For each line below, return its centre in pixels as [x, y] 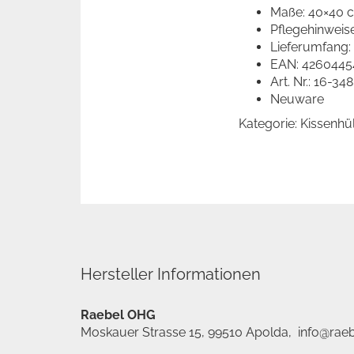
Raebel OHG [118, 315]
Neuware [297, 99]
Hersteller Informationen [171, 274]
